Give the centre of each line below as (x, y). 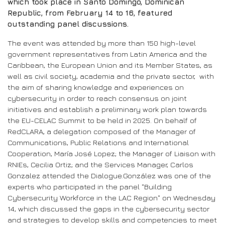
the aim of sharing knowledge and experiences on (96, 87)
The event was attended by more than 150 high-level (102, 43)
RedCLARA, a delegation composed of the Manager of (102, 132)
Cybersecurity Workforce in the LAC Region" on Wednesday (111, 198)
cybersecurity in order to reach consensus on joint (97, 98)
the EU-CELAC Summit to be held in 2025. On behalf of (102, 121)
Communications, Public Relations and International (98, 143)
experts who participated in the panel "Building (90, 187)
